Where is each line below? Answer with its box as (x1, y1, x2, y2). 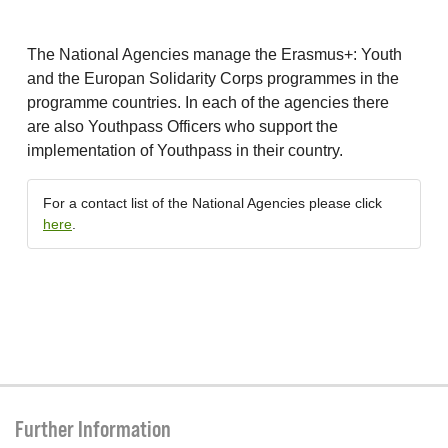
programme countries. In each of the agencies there (27, 94, 389, 111)
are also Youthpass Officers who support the (27, 118, 338, 135)
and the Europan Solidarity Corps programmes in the (27, 70, 399, 87)
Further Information (15, 416, 171, 442)
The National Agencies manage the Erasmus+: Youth (27, 46, 402, 63)
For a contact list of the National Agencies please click (43, 195, 382, 211)
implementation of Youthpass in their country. (27, 142, 343, 159)
